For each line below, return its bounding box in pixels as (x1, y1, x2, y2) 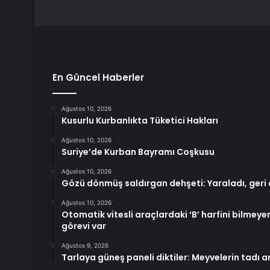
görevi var (61, 220, 106, 233)
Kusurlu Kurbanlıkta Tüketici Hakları (61, 115, 218, 127)
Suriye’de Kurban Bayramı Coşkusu (61, 146, 215, 159)
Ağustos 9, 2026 (61, 242, 108, 250)
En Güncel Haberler (52, 71, 144, 84)
